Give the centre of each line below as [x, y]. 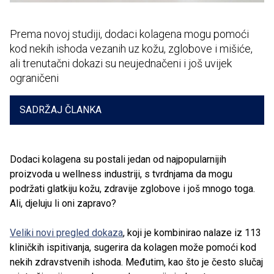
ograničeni [34, 78]
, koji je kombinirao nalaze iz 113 [192, 232]
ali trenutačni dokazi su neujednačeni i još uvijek [121, 63]
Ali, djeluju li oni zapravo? [63, 203]
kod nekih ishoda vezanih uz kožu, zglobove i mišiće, [131, 49]
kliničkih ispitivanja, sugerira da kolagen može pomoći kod [133, 247]
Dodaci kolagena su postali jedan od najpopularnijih [118, 159]
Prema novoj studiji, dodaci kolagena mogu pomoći [129, 34]
